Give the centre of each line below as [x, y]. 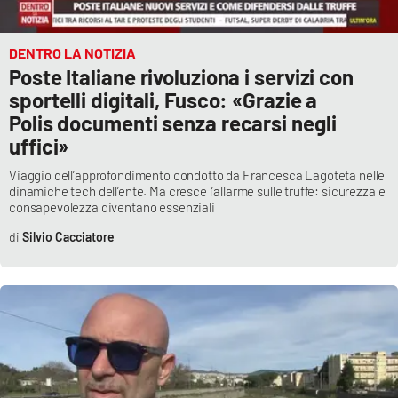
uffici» [39, 147]
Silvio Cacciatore [68, 237]
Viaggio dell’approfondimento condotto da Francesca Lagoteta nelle [197, 175]
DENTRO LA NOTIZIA [72, 53]
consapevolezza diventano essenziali [112, 207]
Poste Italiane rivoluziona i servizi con [181, 77]
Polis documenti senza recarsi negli [173, 123]
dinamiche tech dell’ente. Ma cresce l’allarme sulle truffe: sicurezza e [197, 191]
